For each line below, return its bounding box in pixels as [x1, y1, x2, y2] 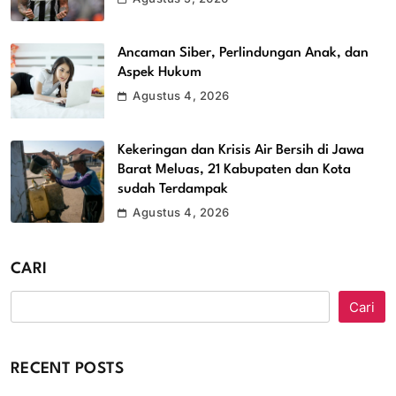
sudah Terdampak [118, 182, 228, 197]
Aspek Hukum [118, 65, 202, 80]
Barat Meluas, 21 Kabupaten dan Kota [118, 163, 351, 178]
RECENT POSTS [11, 362, 125, 377]
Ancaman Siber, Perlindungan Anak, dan [118, 46, 369, 61]
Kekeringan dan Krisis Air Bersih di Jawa [118, 143, 364, 158]
